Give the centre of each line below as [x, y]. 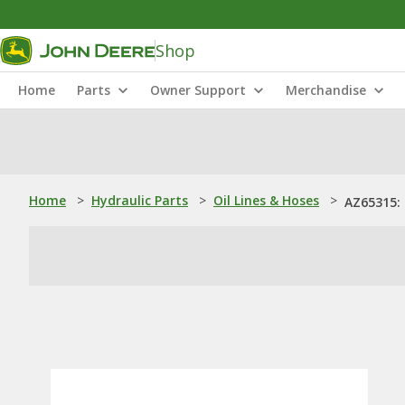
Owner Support [198, 90]
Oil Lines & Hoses [266, 200]
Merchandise [326, 90]
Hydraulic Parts [140, 200]
